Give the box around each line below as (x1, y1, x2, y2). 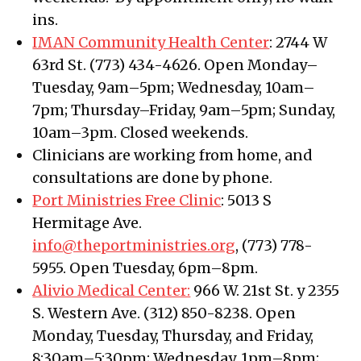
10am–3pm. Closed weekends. (32, 123, 252, 143)
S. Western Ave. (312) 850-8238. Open (32, 304, 297, 323)
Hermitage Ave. (32, 214, 143, 233)
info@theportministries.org (32, 236, 236, 255)
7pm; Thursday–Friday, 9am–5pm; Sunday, (32, 101, 336, 120)
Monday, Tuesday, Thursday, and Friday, (32, 326, 314, 346)
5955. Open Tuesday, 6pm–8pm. (32, 259, 259, 278)
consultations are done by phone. (32, 168, 273, 188)
